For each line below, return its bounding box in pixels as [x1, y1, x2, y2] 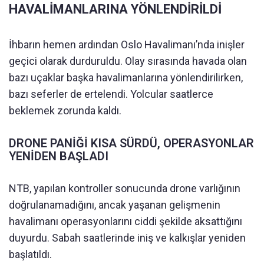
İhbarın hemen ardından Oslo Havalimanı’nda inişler [9, 38, 245, 51]
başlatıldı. [9, 248, 52, 261]
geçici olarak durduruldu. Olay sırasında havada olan [9, 55, 247, 68]
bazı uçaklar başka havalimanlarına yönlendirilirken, [9, 71, 243, 84]
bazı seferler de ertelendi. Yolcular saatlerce [9, 88, 213, 101]
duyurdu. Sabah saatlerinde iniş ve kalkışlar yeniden [9, 232, 246, 245]
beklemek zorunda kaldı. [9, 104, 121, 117]
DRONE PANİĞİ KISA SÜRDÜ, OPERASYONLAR [9, 136, 254, 151]
